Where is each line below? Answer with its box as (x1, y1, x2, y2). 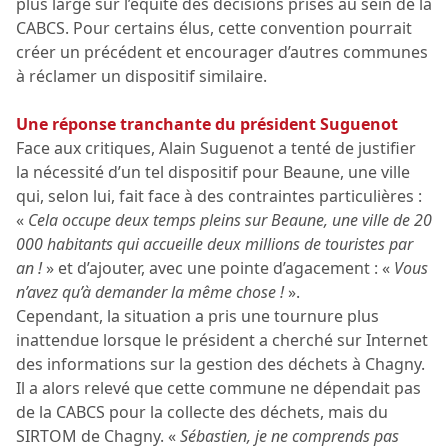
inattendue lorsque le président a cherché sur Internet (16, 329, 428, 352)
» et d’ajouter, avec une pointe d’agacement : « (42, 257, 394, 280)
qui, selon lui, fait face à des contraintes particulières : (16, 185, 422, 208)
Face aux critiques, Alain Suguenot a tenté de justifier (16, 137, 416, 160)
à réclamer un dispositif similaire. (16, 65, 267, 88)
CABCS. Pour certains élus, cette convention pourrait (16, 17, 412, 40)
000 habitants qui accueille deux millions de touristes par (16, 233, 413, 256)
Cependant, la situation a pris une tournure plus (16, 305, 379, 328)
